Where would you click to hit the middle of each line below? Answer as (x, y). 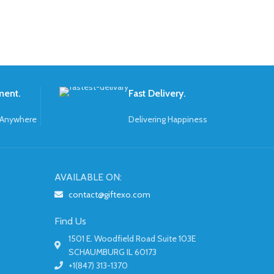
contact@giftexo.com (109, 195)
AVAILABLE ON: (88, 177)
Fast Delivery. (157, 94)
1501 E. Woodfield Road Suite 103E (132, 239)
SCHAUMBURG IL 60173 (112, 252)
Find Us (70, 221)
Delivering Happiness (168, 120)
